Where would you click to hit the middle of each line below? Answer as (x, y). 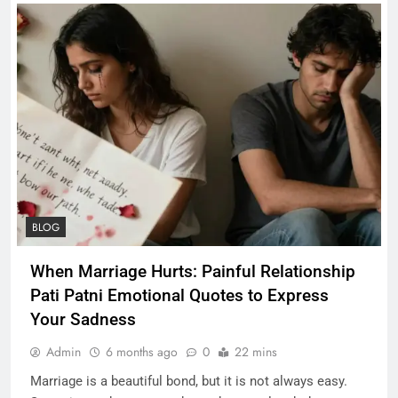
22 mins (256, 352)
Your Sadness (83, 320)
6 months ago (142, 352)
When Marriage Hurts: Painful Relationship (193, 272)
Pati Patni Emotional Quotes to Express (179, 296)
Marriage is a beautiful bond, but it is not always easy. (189, 382)
